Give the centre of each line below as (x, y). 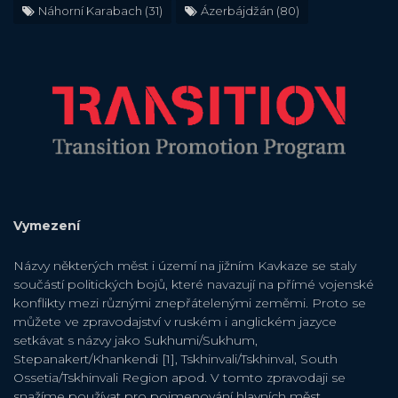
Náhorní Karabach (90, 11)
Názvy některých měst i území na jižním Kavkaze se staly (185, 266)
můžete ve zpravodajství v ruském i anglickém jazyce (175, 322)
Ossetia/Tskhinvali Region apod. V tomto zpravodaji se (179, 378)
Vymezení (47, 226)
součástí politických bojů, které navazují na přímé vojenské (194, 285)
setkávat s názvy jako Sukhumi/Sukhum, (135, 341)
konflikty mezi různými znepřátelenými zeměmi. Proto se (190, 303)
